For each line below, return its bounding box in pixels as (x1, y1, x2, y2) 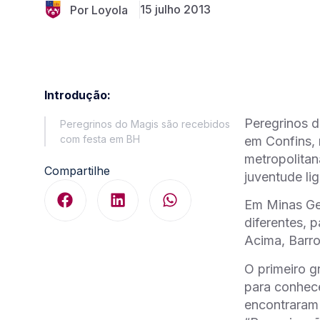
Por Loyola (70, 2, 129, 17)
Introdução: (44, 88, 111, 102)
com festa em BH (60, 133, 140, 145)
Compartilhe (44, 164, 110, 178)
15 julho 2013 (140, 2, 211, 16)
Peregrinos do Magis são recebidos (60, 118, 230, 130)
